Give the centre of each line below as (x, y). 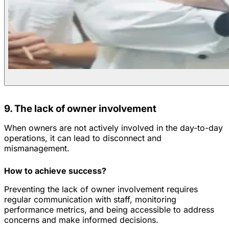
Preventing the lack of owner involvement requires (101, 189)
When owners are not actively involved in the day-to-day (113, 128)
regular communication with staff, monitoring (90, 199)
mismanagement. (37, 148)
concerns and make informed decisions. (81, 220)
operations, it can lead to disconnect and (83, 138)
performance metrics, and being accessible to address (109, 209)
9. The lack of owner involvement (80, 108)
